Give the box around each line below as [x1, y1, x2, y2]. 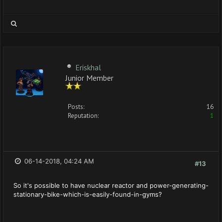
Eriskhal [75, 62, 101, 72]
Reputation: [68, 111, 99, 120]
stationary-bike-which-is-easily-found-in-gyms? [13, 190, 162, 198]
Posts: [68, 103, 84, 111]
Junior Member [65, 73, 113, 81]
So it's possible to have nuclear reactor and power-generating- [13, 181, 209, 189]
